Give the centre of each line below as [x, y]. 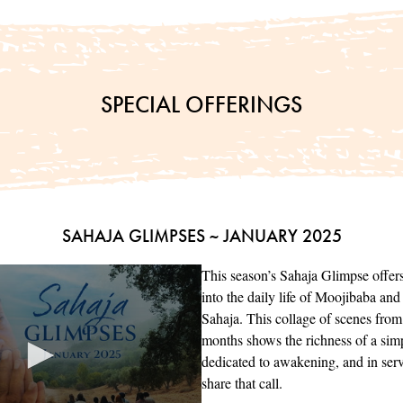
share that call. [242, 383]
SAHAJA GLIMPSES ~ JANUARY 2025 [201, 236]
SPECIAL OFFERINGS [201, 105]
